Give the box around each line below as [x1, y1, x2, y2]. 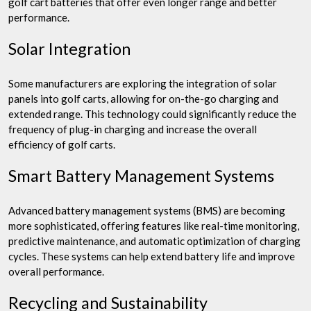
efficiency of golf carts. [8, 137, 115, 151]
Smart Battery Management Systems [8, 165, 274, 185]
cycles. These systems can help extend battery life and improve [8, 249, 295, 262]
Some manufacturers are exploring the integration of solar [8, 76, 277, 90]
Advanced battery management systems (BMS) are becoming [8, 203, 285, 217]
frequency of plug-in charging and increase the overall [8, 122, 257, 135]
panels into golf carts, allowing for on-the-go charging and [8, 92, 278, 105]
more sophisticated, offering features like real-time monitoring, [8, 219, 299, 232]
